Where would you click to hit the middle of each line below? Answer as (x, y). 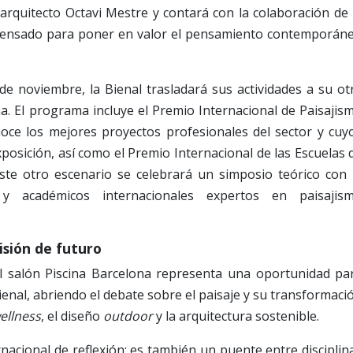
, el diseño (72, 316)
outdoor (128, 316)
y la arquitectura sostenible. (237, 316)
